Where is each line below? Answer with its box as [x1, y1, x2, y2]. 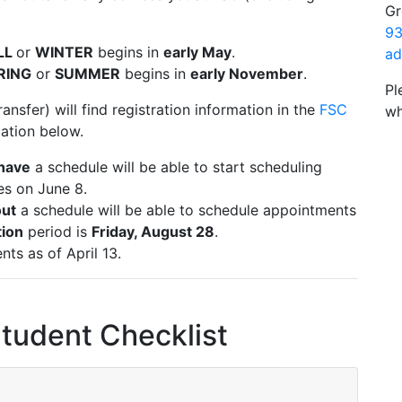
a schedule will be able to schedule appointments [16, 201, 356, 219]
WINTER [35, 43, 93, 61]
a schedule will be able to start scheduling [31, 158, 322, 176]
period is [23, 223, 92, 240]
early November [190, 65, 303, 83]
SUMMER [55, 65, 120, 83]
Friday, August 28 [92, 223, 214, 240]
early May [163, 43, 232, 61]
